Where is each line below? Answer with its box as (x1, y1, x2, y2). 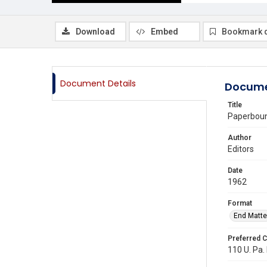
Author (228, 133, 252, 142)
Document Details (60, 77, 136, 89)
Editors (228, 144, 254, 154)
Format (228, 199, 252, 207)
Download (76, 27, 115, 36)
